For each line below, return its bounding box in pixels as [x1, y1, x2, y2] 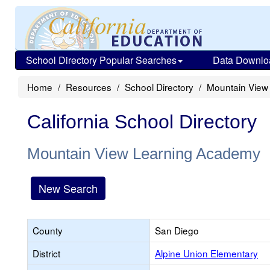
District [33, 246, 60, 260]
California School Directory [27, 111, 257, 133]
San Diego [155, 224, 199, 237]
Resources [66, 80, 111, 93]
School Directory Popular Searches [26, 53, 177, 67]
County [33, 224, 63, 237]
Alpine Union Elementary [155, 246, 258, 260]
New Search [39, 180, 98, 196]
